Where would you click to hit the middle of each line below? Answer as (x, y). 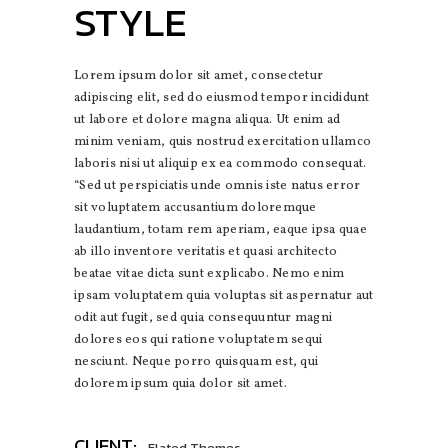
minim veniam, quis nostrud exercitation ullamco (223, 142)
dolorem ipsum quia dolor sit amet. (180, 384)
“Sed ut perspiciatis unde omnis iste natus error (217, 186)
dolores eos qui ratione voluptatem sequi (198, 340)
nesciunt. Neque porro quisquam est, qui (196, 362)
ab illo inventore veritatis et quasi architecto (206, 252)
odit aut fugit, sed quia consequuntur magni (203, 318)
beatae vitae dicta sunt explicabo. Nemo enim (209, 274)
